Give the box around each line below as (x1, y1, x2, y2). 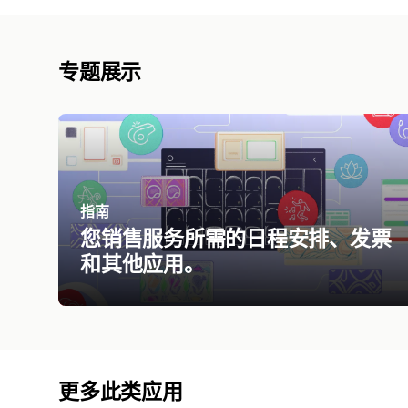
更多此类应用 (58, 378, 183, 404)
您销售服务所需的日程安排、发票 (80, 225, 392, 251)
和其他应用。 (80, 250, 205, 277)
